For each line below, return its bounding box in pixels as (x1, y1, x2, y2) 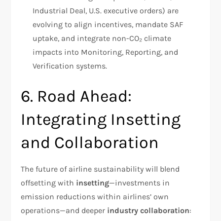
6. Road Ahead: (21, 86, 132, 106)
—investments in (109, 178, 170, 187)
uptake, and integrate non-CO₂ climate (33, 33, 172, 43)
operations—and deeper (21, 205, 108, 215)
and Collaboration (21, 132, 159, 152)
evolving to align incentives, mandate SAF (33, 19, 184, 29)
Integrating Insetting (21, 109, 181, 129)
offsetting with (21, 178, 76, 187)
